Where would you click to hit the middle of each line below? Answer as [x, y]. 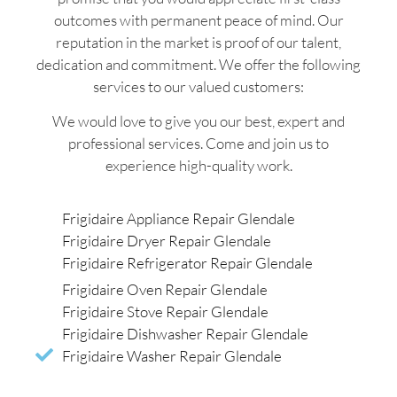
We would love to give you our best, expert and [198, 121]
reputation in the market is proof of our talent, [198, 42]
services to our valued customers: [198, 86]
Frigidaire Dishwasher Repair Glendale [185, 333]
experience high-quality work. [198, 166]
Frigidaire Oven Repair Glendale [165, 289]
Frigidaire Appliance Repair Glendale [179, 218]
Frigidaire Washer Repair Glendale [172, 355]
